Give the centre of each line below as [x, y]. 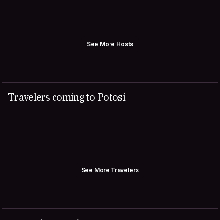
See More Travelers [110, 170]
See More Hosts [110, 44]
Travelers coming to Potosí [67, 97]
